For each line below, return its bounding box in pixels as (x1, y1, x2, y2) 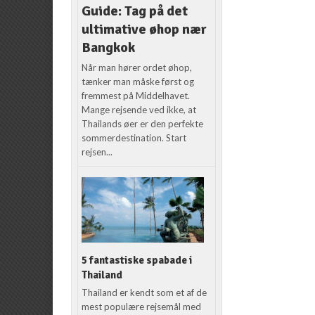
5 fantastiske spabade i (82, 253, 193, 266)
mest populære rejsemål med (82, 300, 202, 312)
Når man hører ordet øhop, (82, 61, 193, 73)
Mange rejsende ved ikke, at (82, 103, 197, 115)
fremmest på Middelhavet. (82, 89, 191, 101)
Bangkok (82, 38, 136, 56)
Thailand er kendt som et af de (82, 286, 207, 298)
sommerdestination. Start (82, 131, 187, 143)
